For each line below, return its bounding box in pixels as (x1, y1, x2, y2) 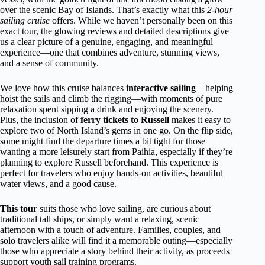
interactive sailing (126, 83, 196, 93)
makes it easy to (169, 115, 231, 125)
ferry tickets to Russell (80, 115, 169, 125)
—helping (196, 83, 233, 93)
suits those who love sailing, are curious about (37, 203, 211, 214)
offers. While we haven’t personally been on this (50, 15, 232, 25)
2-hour (207, 5, 232, 15)
